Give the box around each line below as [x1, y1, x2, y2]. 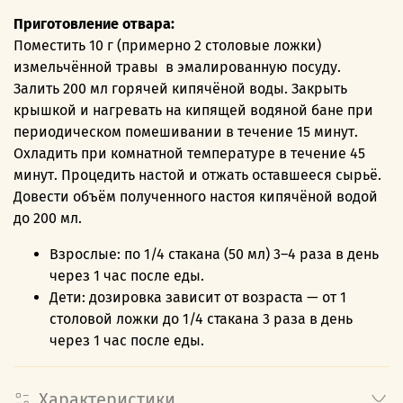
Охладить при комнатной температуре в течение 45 [13, 145, 365, 163]
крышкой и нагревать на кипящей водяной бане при [13, 102, 373, 120]
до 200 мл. [13, 210, 82, 228]
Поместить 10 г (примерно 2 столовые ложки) [13, 37, 321, 55]
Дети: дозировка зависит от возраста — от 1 [49, 289, 346, 307]
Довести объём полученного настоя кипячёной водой [13, 188, 378, 206]
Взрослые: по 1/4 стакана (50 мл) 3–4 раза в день [49, 246, 379, 264]
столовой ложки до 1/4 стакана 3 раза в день [49, 310, 353, 328]
